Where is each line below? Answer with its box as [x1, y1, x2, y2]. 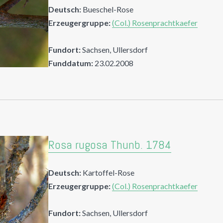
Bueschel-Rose [83, 4, 134, 14]
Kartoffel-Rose [83, 167, 135, 177]
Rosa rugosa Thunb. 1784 [48, 136, 172, 152]
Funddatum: [48, 58, 94, 68]
